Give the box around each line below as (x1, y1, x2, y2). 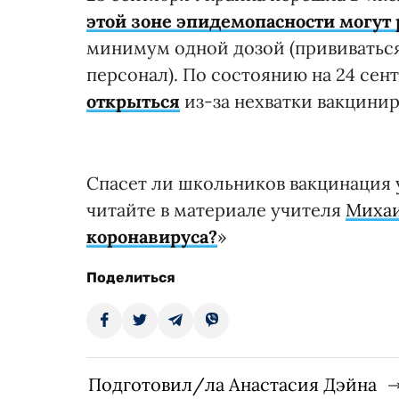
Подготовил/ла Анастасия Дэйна (88, 373, 377, 396)
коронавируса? (86, 225, 217, 248)
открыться (86, 90, 180, 113)
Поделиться (86, 269, 175, 287)
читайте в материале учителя (86, 199, 346, 222)
